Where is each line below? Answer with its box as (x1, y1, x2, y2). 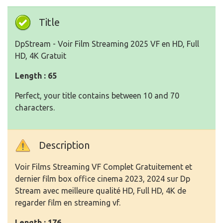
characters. (15, 103, 55, 112)
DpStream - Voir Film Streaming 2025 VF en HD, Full (15, 39, 199, 49)
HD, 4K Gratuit (15, 51, 66, 61)
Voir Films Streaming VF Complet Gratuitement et (15, 162, 192, 172)
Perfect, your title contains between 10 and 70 (15, 91, 179, 101)
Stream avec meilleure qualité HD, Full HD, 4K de (15, 186, 186, 196)
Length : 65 (15, 71, 57, 81)
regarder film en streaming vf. (15, 198, 120, 208)
